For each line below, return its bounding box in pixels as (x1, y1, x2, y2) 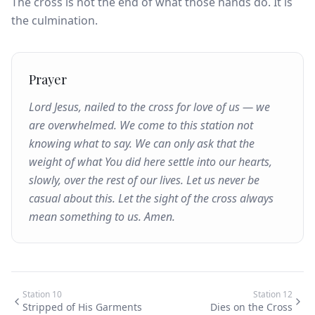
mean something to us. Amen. (29, 209, 175, 224)
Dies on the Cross (210, 300, 292, 314)
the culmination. (11, 13, 98, 28)
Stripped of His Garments (22, 300, 142, 314)
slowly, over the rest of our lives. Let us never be (29, 172, 259, 188)
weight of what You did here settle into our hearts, (29, 154, 272, 169)
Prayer (29, 71, 67, 88)
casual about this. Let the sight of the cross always (29, 191, 274, 206)
